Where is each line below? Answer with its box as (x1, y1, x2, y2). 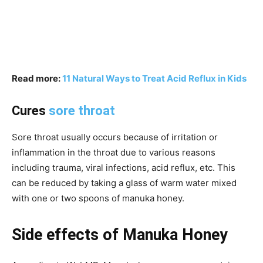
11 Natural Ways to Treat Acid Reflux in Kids (62, 72, 247, 84)
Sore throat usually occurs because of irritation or (12, 131, 218, 143)
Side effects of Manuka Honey (12, 225, 228, 244)
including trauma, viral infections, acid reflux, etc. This (12, 161, 235, 173)
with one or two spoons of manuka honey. (12, 192, 184, 204)
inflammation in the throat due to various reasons (12, 146, 215, 158)
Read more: (12, 72, 62, 84)
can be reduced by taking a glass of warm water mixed (12, 177, 237, 188)
